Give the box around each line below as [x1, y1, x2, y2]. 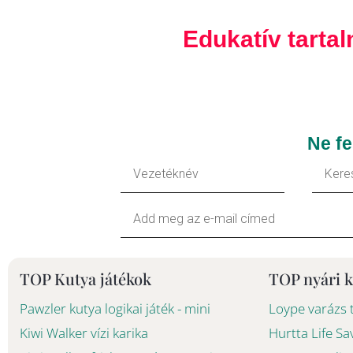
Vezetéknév [119, 158, 188, 177]
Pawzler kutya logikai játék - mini [20, 299, 210, 318]
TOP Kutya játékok [20, 268, 151, 290]
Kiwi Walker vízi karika [20, 324, 148, 343]
